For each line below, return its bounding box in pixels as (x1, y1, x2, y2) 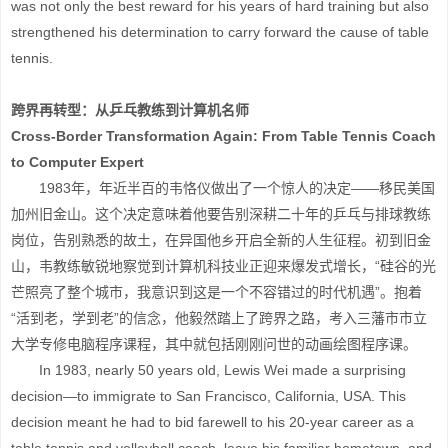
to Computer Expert (11, 154, 144, 170)
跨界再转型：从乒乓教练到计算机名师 (11, 102, 249, 118)
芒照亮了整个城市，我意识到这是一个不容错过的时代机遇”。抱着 (11, 284, 422, 300)
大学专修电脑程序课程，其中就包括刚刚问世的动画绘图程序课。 (11, 336, 417, 352)
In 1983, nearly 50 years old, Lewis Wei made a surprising (11, 362, 406, 378)
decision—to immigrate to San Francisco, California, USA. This (11, 388, 406, 404)
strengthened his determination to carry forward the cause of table (11, 24, 429, 40)
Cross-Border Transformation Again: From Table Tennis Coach (11, 128, 436, 144)
